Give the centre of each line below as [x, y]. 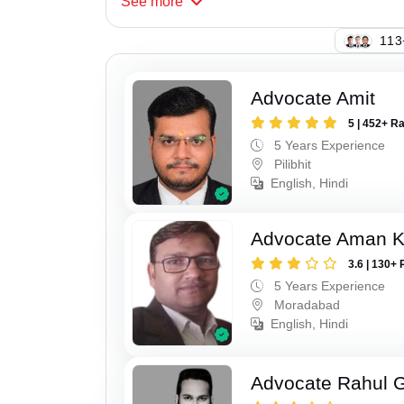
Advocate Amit [313, 98]
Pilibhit [291, 165]
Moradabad [306, 305]
